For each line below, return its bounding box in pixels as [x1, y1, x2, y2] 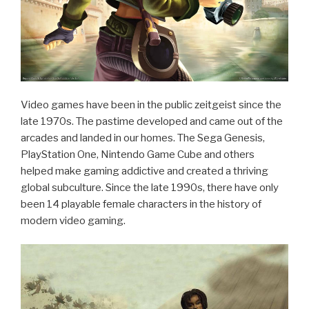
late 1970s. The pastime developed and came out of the [21, 114, 283, 128]
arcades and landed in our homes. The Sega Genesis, [21, 131, 265, 144]
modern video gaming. [21, 214, 126, 227]
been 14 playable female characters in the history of [21, 197, 261, 210]
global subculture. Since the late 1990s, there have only [21, 181, 279, 194]
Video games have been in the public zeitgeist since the [21, 98, 281, 111]
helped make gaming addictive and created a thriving [21, 164, 268, 177]
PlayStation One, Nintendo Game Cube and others [21, 148, 255, 161]
